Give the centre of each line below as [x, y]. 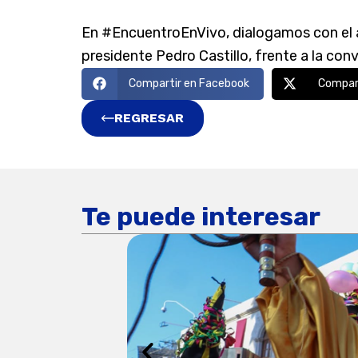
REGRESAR [149, 117]
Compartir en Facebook [189, 84]
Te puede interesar [201, 216]
